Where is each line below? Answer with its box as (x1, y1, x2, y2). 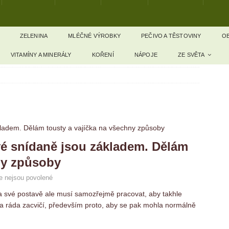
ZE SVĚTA (178, 52, 205, 58)
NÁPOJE (134, 52, 158, 58)
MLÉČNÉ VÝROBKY (68, 33, 121, 39)
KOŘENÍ (91, 52, 114, 58)
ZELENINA (19, 33, 48, 39)
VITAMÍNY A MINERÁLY (10, 52, 72, 58)
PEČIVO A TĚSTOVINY (141, 33, 201, 39)
